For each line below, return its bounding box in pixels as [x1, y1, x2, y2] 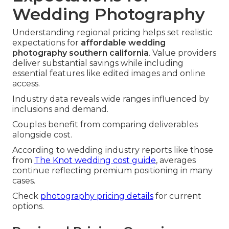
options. [12, 201, 44, 212]
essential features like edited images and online [12, 68, 205, 79]
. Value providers [149, 48, 216, 58]
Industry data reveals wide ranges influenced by [12, 94, 209, 104]
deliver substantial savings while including [12, 58, 184, 68]
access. [12, 79, 40, 89]
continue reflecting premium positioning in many [12, 166, 213, 176]
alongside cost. [12, 130, 72, 140]
